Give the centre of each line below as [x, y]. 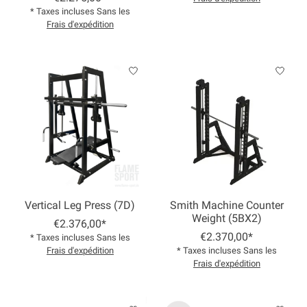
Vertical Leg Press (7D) [80, 206]
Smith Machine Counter [226, 206]
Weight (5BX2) [226, 219]
